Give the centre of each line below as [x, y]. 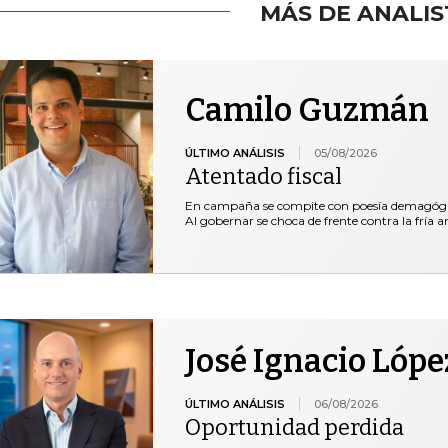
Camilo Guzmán [306, 109]
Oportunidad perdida [294, 428]
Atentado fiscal [263, 176]
